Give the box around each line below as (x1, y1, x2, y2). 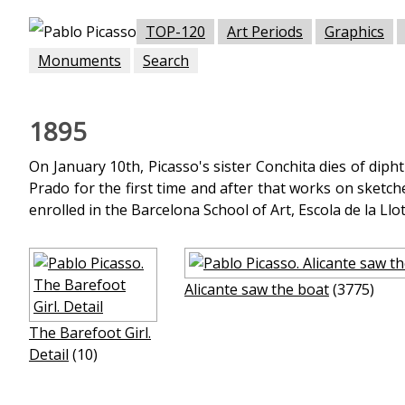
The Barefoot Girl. (29, 323, 151, 343)
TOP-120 (146, 22, 205, 42)
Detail (29, 344, 69, 364)
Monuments (38, 51, 121, 71)
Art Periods (227, 22, 303, 42)
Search (143, 51, 189, 71)
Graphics (325, 22, 384, 42)
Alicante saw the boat (184, 279, 329, 299)
